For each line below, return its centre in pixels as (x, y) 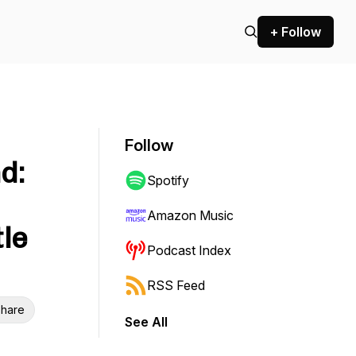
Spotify (168, 180)
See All (146, 322)
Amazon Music (190, 215)
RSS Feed (176, 285)
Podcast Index (189, 250)
